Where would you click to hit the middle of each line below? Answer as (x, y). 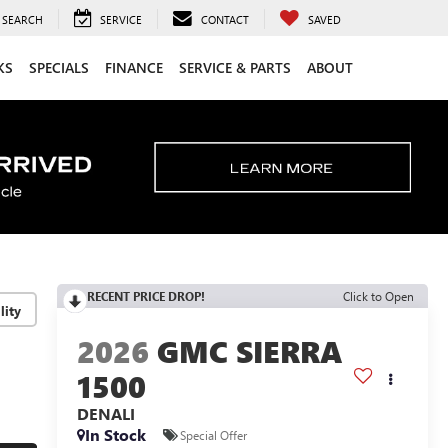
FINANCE (134, 67)
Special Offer (213, 434)
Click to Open (378, 296)
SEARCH (22, 19)
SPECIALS (59, 67)
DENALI (105, 414)
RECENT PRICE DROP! (145, 296)
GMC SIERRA (249, 351)
